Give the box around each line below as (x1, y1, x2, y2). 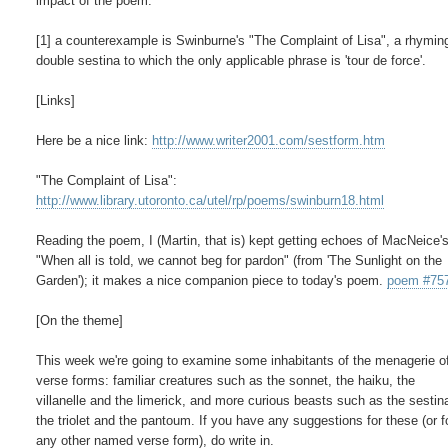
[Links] (36, 92, 76, 108)
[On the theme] (36, 312, 124, 328)
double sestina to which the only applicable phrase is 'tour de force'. (36, 52, 427, 68)
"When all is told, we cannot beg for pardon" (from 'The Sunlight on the (36, 252, 443, 268)
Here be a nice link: (36, 132, 153, 148)
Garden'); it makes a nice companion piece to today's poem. (36, 272, 388, 288)
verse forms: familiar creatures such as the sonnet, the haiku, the (36, 372, 416, 388)
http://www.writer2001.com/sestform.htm (152, 132, 386, 148)
